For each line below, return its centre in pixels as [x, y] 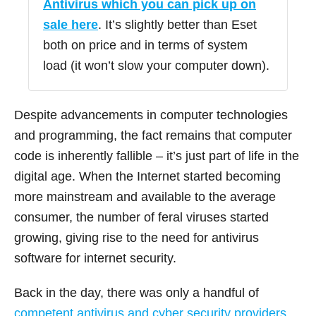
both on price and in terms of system [145, 45]
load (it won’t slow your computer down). [156, 65]
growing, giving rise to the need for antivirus [136, 237]
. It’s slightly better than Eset [177, 24]
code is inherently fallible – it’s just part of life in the [157, 156]
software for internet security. [97, 258]
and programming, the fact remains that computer [153, 135]
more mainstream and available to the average [145, 196]
